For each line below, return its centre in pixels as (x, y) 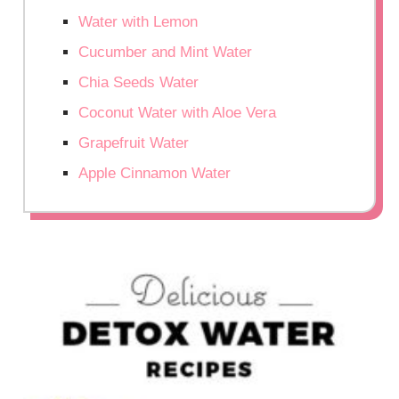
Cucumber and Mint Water (166, 53)
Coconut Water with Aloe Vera (178, 113)
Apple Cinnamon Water (155, 174)
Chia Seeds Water (139, 83)
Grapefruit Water (134, 143)
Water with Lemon (138, 22)
